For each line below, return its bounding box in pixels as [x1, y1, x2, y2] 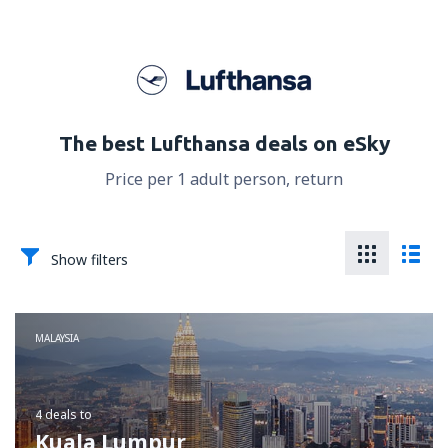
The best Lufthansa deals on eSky [58, 131, 390, 155]
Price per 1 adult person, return [105, 168, 343, 190]
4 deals [35, 406, 77, 423]
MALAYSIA [35, 331, 79, 345]
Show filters [51, 250, 128, 269]
